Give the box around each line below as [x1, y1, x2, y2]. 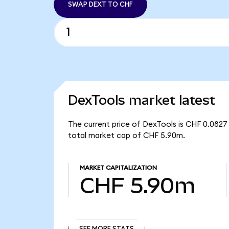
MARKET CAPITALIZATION [79, 165, 157, 171]
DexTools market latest [67, 93, 215, 108]
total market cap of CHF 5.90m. [67, 131, 185, 140]
